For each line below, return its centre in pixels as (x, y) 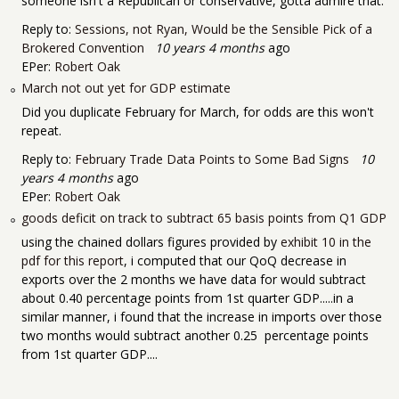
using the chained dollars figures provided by (151, 242)
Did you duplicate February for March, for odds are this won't (198, 111)
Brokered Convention (83, 47)
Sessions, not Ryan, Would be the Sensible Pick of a (224, 28)
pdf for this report (73, 261)
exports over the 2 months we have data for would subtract (194, 280)
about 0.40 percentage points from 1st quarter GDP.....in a (187, 298)
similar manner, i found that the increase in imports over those (202, 317)
